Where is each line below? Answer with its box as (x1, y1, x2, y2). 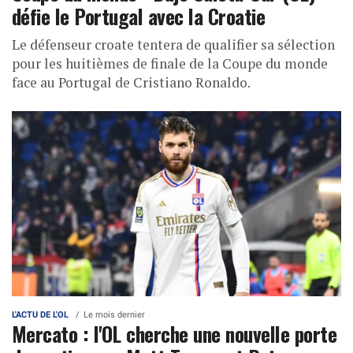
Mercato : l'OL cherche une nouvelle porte (12, 318, 337, 348)
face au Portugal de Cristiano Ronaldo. (12, 72, 251, 91)
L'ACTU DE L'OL (12, 309, 69, 320)
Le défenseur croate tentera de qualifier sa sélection (12, 35, 335, 54)
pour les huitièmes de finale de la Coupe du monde (12, 54, 328, 72)
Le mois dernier (84, 309, 145, 320)
